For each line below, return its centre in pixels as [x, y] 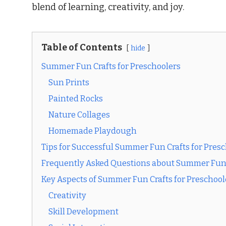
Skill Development [83, 212]
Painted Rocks [76, 99]
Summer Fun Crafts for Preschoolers [111, 67]
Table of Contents [82, 48]
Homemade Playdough [93, 131]
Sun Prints [69, 83]
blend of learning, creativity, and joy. [108, 7]
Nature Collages [79, 115]
